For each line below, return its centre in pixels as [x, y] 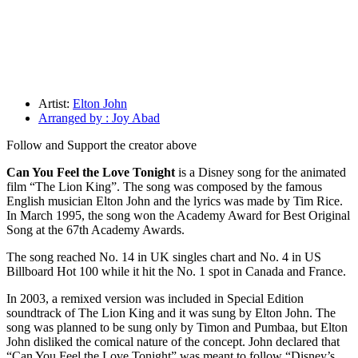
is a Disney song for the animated [262, 173]
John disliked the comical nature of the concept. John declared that [173, 342]
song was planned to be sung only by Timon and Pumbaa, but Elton [177, 328]
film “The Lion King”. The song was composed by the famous [164, 187]
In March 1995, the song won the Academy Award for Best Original [178, 216]
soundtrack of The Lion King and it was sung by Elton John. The [171, 313]
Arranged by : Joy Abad [99, 118]
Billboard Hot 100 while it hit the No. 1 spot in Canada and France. [176, 272]
